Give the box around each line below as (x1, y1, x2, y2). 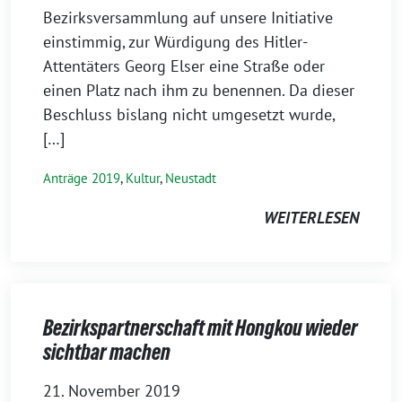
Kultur (126, 170, 160, 187)
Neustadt (165, 170, 216, 187)
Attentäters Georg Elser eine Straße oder (43, 56, 325, 76)
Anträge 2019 (43, 170, 120, 187)
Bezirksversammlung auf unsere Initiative (43, 7, 333, 28)
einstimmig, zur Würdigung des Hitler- (43, 31, 308, 52)
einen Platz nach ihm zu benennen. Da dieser (43, 80, 354, 100)
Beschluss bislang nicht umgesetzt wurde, (43, 104, 335, 125)
